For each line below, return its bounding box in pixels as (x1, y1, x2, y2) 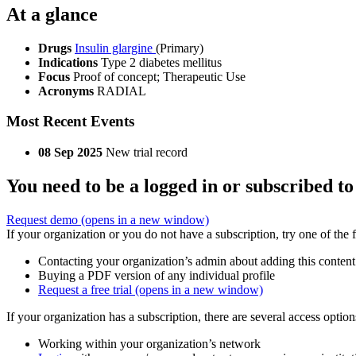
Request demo (6, 213, 81, 227)
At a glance (6, 3, 98, 25)
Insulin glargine (75, 41, 156, 55)
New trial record (106, 145, 188, 160)
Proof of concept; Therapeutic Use (73, 69, 246, 83)
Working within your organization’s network (38, 337, 261, 351)
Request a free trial (38, 283, 135, 297)
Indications (38, 55, 101, 69)
